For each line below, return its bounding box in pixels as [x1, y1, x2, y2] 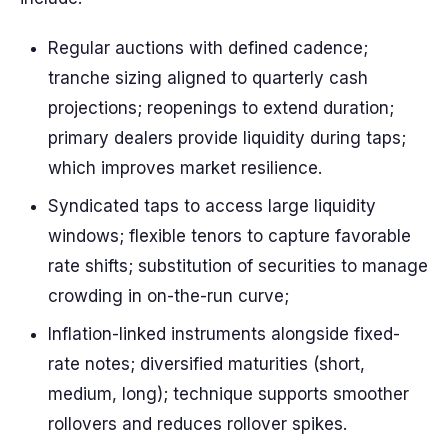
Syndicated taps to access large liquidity [48, 196, 376, 216]
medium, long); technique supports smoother [48, 384, 409, 404]
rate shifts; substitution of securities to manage [48, 256, 428, 276]
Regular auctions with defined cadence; [48, 38, 368, 58]
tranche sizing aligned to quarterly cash [48, 68, 368, 88]
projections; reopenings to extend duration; [48, 98, 394, 118]
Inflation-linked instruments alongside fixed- [48, 324, 400, 344]
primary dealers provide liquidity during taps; [48, 128, 406, 148]
